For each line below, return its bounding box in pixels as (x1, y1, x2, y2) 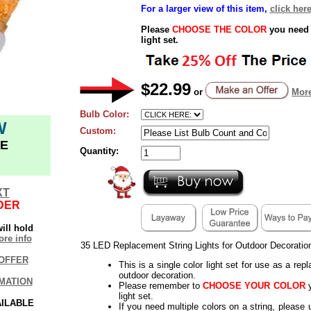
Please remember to (118, 280, 200, 291)
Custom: (79, 125, 116, 136)
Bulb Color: (79, 108, 129, 119)
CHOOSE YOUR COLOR (199, 280, 305, 291)
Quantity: (79, 145, 119, 156)
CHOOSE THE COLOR (171, 24, 267, 35)
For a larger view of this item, (140, 3, 267, 14)
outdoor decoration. (118, 269, 196, 280)
